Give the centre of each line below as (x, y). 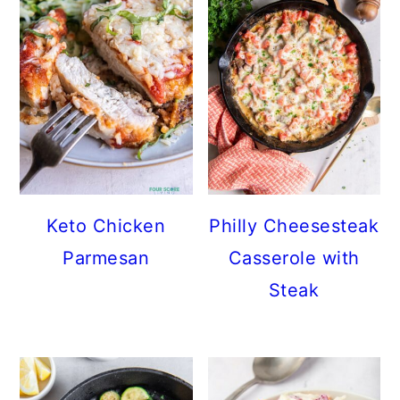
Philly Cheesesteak (294, 225)
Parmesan (106, 258)
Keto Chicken (106, 225)
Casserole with (294, 258)
